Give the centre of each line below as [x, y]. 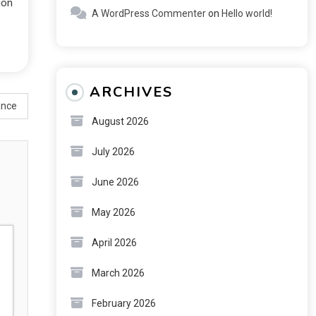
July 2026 [113, 152]
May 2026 [113, 212]
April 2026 [114, 243]
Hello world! [247, 13]
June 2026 [115, 182]
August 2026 [120, 121]
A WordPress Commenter [148, 13]
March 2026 [118, 273]
